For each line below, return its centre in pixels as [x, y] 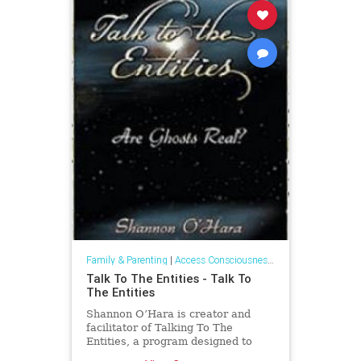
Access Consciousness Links [221, 259]
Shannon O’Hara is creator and [168, 313]
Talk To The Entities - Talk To [168, 278]
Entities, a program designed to [169, 341]
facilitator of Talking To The [159, 327]
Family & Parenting [127, 259]
